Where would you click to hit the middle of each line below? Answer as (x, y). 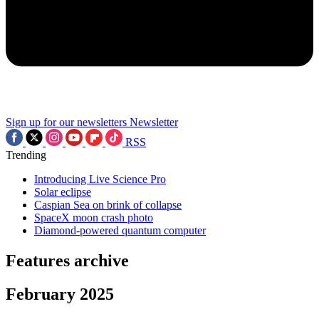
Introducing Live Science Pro (100, 179)
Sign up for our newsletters (66, 122)
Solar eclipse (63, 192)
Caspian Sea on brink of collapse (108, 205)
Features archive (67, 260)
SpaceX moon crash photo (94, 218)
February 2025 (60, 294)
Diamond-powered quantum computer (120, 230)
